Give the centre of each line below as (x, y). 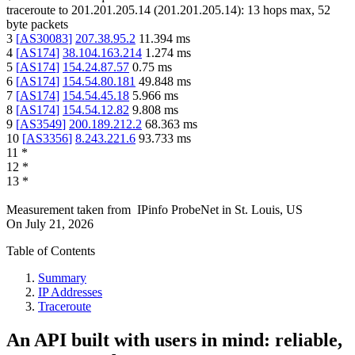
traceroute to (37, 10)
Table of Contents (51, 251)
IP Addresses (70, 292)
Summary (62, 278)
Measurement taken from (69, 210)
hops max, (289, 10)
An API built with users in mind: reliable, (174, 340)
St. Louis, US (269, 210)
